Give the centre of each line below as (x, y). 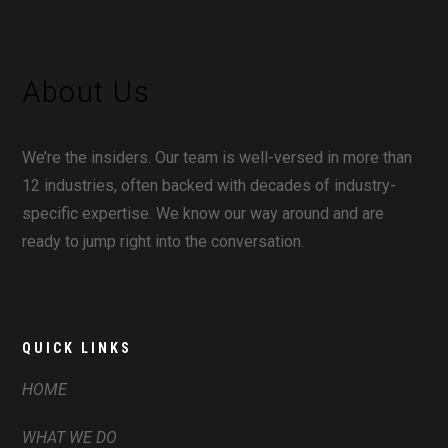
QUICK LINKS (77, 348)
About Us (86, 92)
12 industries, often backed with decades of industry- (209, 186)
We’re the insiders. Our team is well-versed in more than (217, 158)
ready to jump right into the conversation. (167, 242)
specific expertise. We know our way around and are (203, 214)
